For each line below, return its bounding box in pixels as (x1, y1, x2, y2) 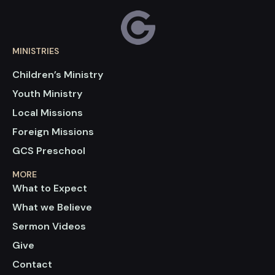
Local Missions (12, 106, 83, 119)
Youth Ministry (12, 87, 82, 100)
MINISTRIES (12, 45, 59, 56)
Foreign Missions (12, 125, 94, 138)
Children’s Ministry (12, 68, 103, 81)
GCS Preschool (12, 144, 85, 157)
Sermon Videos (12, 220, 86, 233)
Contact (12, 258, 52, 271)
